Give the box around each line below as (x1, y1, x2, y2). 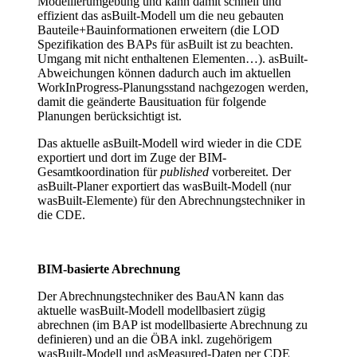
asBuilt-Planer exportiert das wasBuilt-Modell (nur (37, 179, 291, 194)
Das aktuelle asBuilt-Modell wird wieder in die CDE (37, 136, 302, 151)
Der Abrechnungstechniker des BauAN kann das (37, 289, 284, 304)
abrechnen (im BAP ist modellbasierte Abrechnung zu (37, 318, 308, 332)
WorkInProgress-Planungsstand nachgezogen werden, (37, 80, 308, 95)
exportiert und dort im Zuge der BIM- (37, 151, 226, 165)
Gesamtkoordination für (37, 165, 160, 179)
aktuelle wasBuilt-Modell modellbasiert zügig (37, 304, 265, 318)
